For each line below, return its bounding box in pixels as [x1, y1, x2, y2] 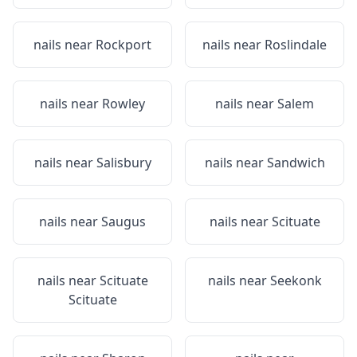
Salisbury [96, 154, 151, 171]
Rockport [96, 36, 151, 53]
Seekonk [269, 272, 322, 289]
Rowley [102, 95, 145, 112]
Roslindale [265, 36, 327, 53]
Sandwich [266, 154, 325, 171]
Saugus [101, 213, 146, 230]
